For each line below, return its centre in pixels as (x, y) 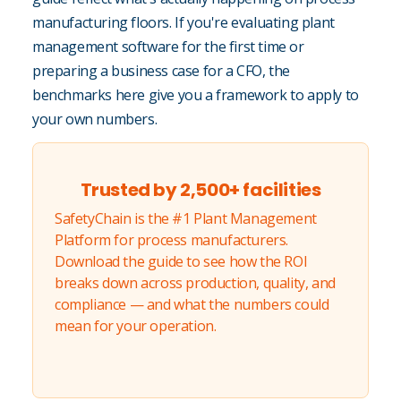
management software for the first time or (168, 47)
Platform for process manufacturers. (172, 240)
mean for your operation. (136, 326)
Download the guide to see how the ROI (181, 262)
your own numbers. (95, 119)
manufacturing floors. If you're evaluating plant (183, 23)
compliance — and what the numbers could (192, 305)
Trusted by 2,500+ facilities (200, 190)
